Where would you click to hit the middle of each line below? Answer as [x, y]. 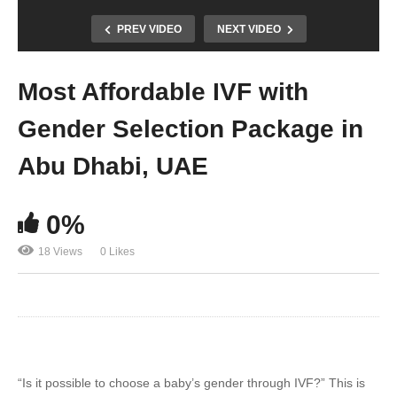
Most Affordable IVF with [163, 92]
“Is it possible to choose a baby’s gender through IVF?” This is [191, 383]
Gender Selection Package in [191, 129]
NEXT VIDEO [249, 30]
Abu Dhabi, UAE [113, 167]
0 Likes [117, 252]
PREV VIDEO [149, 30]
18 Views [60, 252]
